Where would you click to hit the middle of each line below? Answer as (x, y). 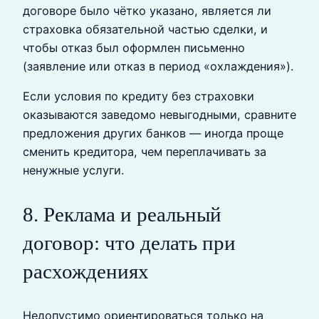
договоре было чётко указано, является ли (147, 10)
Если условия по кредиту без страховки (138, 96)
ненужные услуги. (73, 171)
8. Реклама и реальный (122, 215)
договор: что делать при (129, 243)
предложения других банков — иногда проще (153, 134)
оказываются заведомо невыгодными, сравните (159, 115)
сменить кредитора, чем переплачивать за (145, 152)
